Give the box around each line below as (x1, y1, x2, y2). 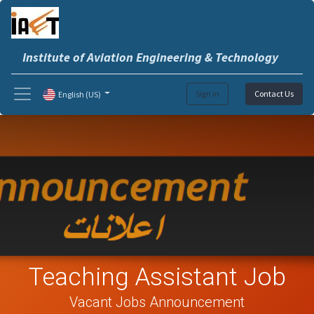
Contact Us (254, 88, 294, 99)
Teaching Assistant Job (28, 262, 286, 292)
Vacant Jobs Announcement (69, 294, 245, 311)
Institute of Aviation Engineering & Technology (22, 49, 278, 65)
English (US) (58, 88, 102, 100)
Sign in (196, 88, 219, 99)
